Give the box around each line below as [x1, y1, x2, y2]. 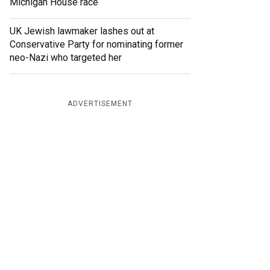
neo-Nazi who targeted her [10, 52, 122, 64]
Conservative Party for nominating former [10, 39, 183, 51]
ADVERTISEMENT [67, 99, 133, 108]
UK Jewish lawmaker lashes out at [10, 25, 154, 37]
